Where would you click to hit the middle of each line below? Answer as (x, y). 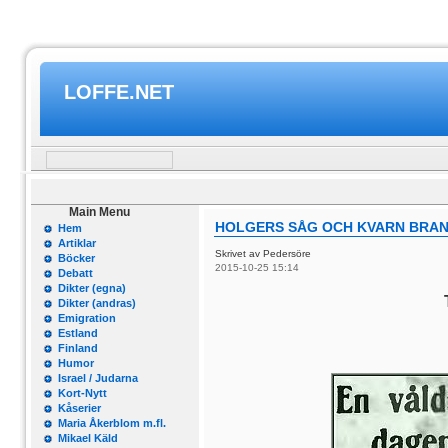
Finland (78, 348)
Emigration (87, 318)
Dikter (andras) (97, 303)
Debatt (75, 273)
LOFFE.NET (119, 92)
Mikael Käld (88, 438)
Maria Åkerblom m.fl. (112, 423)
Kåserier (79, 408)
